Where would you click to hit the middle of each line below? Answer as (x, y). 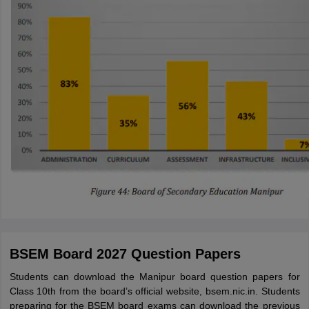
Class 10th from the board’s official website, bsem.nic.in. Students (154, 291)
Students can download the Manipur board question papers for (154, 277)
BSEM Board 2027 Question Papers (125, 254)
